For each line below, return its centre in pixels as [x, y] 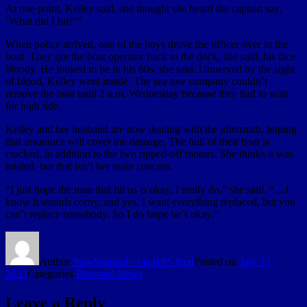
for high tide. [33, 106]
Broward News [109, 274]
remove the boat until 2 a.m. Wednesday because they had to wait [147, 94]
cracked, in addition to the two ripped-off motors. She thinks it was [149, 154]
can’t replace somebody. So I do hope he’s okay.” [112, 214]
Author [56, 262]
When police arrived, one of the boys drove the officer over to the [147, 45]
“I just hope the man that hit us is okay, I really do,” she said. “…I [147, 190]
